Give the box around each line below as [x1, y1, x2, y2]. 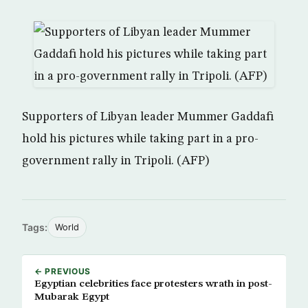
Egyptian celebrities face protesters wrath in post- [34, 278, 272, 289]
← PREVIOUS [34, 266, 91, 276]
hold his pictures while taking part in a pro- [22, 133, 258, 145]
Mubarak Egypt [34, 291, 109, 302]
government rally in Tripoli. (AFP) [22, 155, 209, 167]
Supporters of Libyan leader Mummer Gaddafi [22, 111, 274, 123]
